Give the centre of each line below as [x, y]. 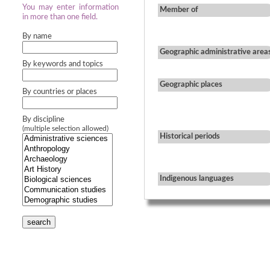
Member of [179, 10]
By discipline [43, 120]
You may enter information [71, 8]
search [39, 222]
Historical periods [190, 137]
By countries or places [60, 92]
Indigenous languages [197, 179]
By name [37, 36]
